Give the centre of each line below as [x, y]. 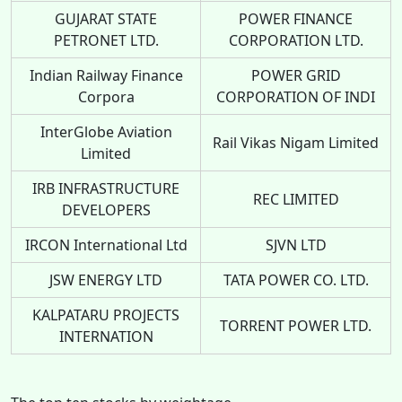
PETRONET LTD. [106, 40]
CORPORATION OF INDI [296, 96]
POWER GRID [296, 75]
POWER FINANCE [296, 18]
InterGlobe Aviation [106, 131]
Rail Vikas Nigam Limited [296, 142]
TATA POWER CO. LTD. [296, 280]
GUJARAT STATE [106, 18]
